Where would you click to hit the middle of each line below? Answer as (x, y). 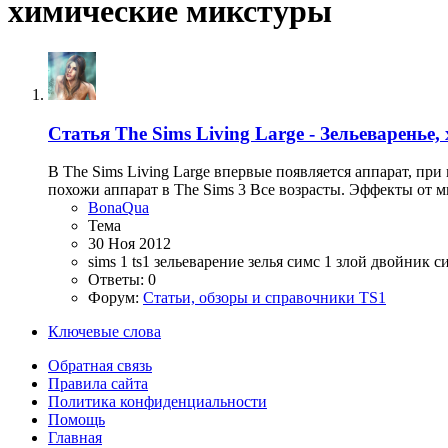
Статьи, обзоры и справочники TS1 (264, 298)
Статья (79, 133)
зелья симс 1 (292, 262)
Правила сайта (98, 384)
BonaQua (118, 208)
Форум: (115, 298)
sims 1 (110, 262)
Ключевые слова (104, 332)
